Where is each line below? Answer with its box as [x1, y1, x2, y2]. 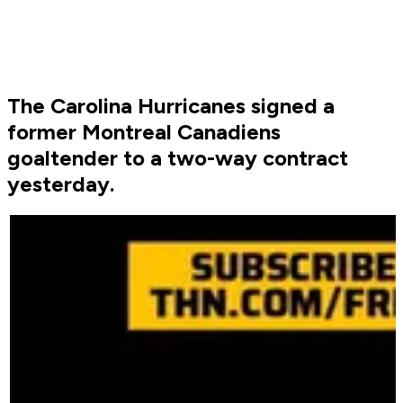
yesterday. [7, 171, 114, 198]
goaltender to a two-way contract [7, 145, 348, 172]
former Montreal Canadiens [7, 119, 281, 146]
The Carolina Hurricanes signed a [7, 93, 335, 120]
